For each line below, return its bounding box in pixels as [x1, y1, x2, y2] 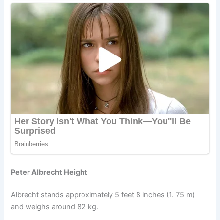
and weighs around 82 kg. [11, 202, 99, 211]
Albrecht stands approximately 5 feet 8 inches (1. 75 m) [11, 190, 195, 199]
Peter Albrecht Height [11, 167, 88, 177]
